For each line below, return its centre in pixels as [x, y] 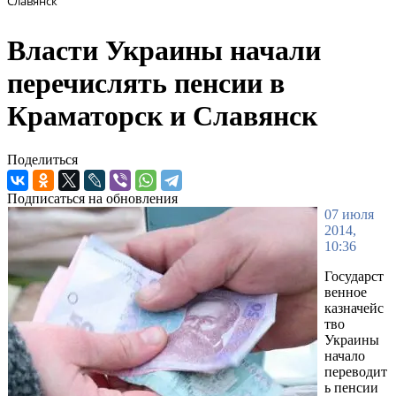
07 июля [349, 214]
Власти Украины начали [164, 51]
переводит [356, 371]
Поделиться [42, 159]
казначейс [354, 308]
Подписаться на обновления [92, 198]
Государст [354, 276]
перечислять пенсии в [146, 84]
